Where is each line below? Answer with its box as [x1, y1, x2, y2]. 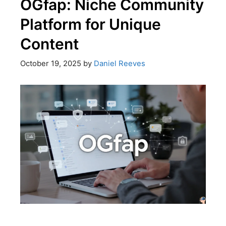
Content [20, 35, 79, 53]
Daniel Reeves [93, 59, 145, 68]
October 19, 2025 [20, 59, 81, 68]
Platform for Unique [20, 15, 161, 34]
